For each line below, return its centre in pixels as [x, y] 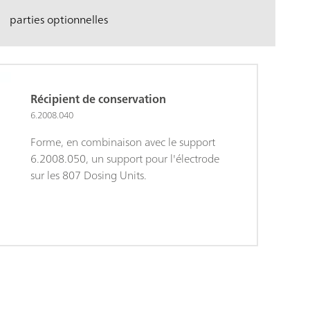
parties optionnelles [58, 20]
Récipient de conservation [99, 99]
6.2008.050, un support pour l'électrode [125, 159]
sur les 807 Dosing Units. [88, 175]
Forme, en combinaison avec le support [122, 142]
